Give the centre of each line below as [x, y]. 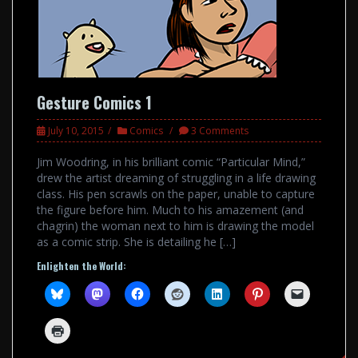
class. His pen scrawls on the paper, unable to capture [176, 194]
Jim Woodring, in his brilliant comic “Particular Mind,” [171, 162]
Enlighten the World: [82, 266]
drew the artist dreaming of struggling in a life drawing [176, 178]
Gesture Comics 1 [94, 103]
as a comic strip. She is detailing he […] [136, 242]
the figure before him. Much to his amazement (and [170, 210]
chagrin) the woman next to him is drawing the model [175, 226]
